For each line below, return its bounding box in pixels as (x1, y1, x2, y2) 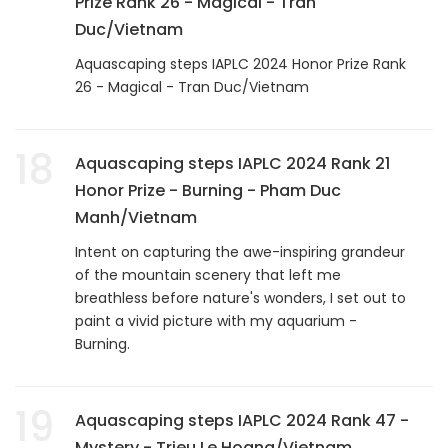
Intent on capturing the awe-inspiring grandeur (75, 241, 405, 262)
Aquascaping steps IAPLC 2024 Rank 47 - (75, 408, 409, 432)
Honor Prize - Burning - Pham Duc (75, 178, 341, 202)
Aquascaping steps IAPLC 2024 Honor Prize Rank (75, 53, 406, 74)
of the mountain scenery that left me (75, 264, 341, 285)
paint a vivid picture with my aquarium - (75, 310, 357, 331)
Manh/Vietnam (75, 205, 197, 229)
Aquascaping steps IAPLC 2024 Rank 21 (75, 151, 390, 175)
